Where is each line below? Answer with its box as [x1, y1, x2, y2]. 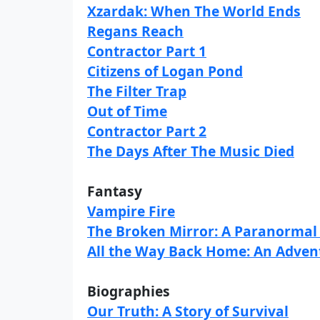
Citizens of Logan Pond [87, 61, 243, 81]
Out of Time [87, 101, 167, 121]
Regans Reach [87, 21, 184, 41]
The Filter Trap [87, 81, 186, 101]
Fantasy [87, 181, 142, 201]
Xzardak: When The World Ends [87, 1, 301, 21]
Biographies [87, 281, 170, 301]
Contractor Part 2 [87, 121, 206, 141]
